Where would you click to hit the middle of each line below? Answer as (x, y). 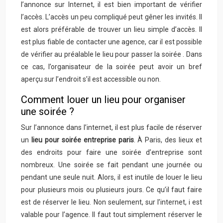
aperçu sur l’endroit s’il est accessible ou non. (91, 79)
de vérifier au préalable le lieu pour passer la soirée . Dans (111, 54)
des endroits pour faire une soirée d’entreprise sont (111, 152)
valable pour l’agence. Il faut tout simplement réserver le (111, 215)
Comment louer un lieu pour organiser (103, 100)
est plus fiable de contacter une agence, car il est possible (111, 42)
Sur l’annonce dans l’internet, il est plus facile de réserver (111, 127)
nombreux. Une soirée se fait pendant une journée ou (111, 165)
